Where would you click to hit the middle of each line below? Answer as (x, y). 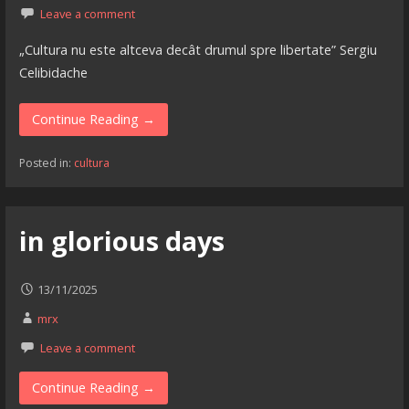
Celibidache (53, 72)
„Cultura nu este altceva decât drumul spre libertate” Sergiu (198, 49)
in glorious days (121, 241)
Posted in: (46, 163)
